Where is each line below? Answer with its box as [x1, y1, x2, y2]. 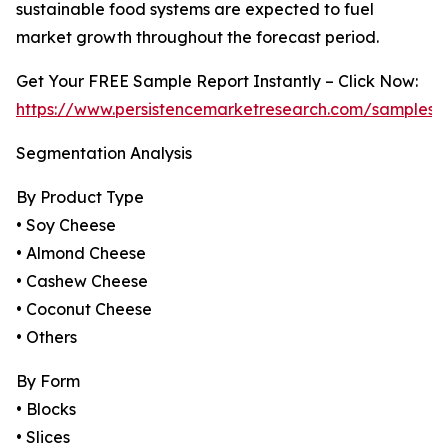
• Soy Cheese [16, 215, 116, 236]
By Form [16, 371, 80, 392]
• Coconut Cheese [16, 299, 152, 320]
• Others [16, 327, 77, 348]
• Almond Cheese [16, 243, 146, 264]
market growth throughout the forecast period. [16, 27, 379, 48]
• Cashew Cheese [16, 271, 148, 292]
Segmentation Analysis [16, 143, 192, 164]
